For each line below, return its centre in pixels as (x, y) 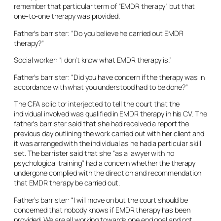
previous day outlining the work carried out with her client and (109, 133)
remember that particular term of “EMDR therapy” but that (105, 6)
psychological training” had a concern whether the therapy (105, 163)
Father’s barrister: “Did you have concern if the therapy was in (109, 77)
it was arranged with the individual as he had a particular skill (108, 143)
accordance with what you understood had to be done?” (101, 87)
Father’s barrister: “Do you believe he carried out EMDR (99, 33)
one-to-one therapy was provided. (67, 16)
